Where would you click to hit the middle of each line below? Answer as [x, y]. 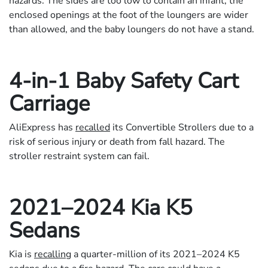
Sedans [44, 231]
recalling [53, 255]
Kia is [22, 255]
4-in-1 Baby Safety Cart [124, 81]
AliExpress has [42, 128]
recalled [93, 128]
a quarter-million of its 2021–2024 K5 [156, 255]
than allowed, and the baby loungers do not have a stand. [132, 30]
